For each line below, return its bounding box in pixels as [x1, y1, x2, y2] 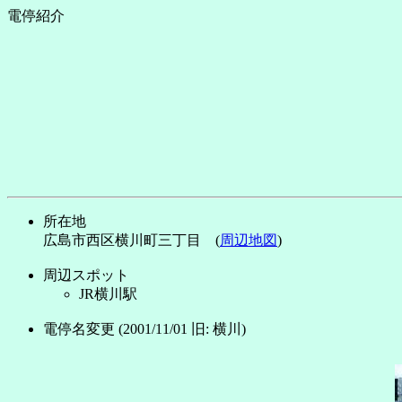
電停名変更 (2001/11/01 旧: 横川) [43, 321, 246, 336]
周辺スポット [43, 267, 129, 283]
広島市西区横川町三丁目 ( [43, 232, 220, 248]
